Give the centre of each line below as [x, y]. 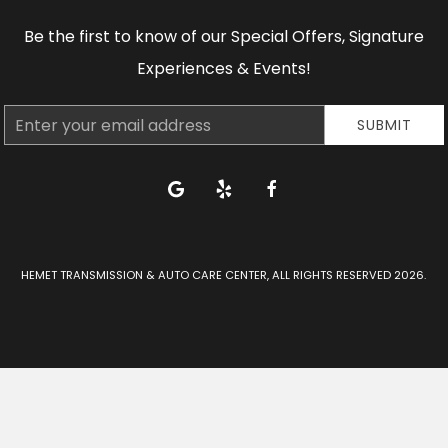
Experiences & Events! [223, 68]
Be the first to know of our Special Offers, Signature [223, 36]
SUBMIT [385, 125]
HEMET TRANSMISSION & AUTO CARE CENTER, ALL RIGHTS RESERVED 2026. [224, 275]
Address [30, 146]
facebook [294, 187]
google [188, 187]
